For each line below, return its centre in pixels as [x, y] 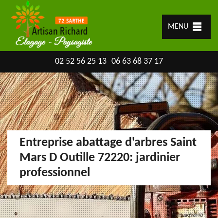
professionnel [55, 173]
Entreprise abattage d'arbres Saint [108, 143]
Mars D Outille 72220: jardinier [100, 158]
